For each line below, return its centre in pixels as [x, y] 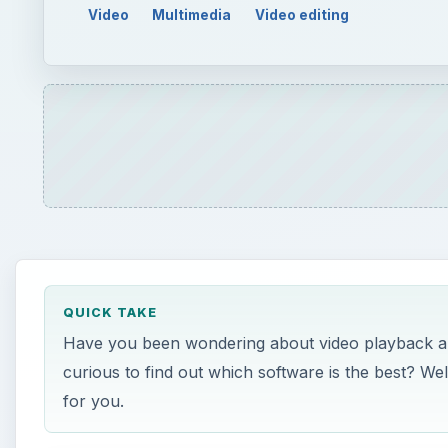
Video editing [302, 14]
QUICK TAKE [109, 313]
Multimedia [192, 14]
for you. [93, 401]
